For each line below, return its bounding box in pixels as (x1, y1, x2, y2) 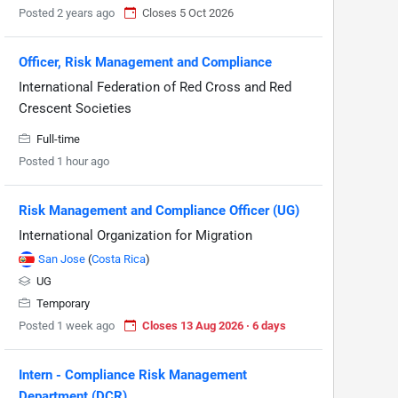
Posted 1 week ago (19, 319, 115, 332)
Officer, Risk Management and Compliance (19, 54, 272, 70)
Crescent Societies (19, 100, 131, 116)
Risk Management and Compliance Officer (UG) (19, 203, 299, 219)
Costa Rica (92, 252, 146, 266)
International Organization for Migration (19, 227, 252, 243)
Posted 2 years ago (19, 6, 115, 20)
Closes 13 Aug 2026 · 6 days (142, 319, 286, 332)
